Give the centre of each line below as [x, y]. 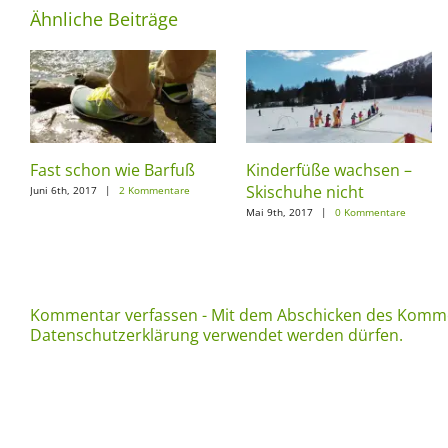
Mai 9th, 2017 [280, 212]
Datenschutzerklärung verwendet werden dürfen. [216, 335]
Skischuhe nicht [305, 191]
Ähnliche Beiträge [104, 19]
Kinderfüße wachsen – [329, 169]
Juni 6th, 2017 [63, 190]
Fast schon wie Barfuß [112, 169]
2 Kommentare [154, 190]
